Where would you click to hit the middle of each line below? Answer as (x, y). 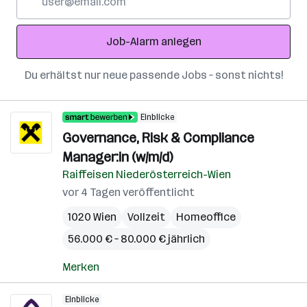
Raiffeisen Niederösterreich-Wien (147, 174)
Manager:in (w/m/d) (118, 157)
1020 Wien (92, 217)
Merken (81, 267)
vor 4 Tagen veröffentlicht (128, 192)
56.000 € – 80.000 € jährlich (136, 239)
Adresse (37, 25)
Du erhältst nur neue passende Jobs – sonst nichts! (153, 75)
